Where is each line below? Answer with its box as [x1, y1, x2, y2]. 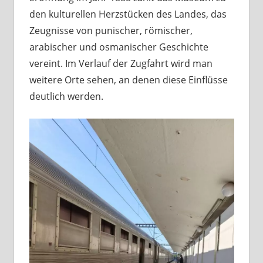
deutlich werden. [29, 89, 103, 103]
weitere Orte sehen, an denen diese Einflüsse [29, 73, 228, 86]
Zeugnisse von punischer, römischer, [29, 23, 193, 37]
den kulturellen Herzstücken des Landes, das [29, 7, 227, 21]
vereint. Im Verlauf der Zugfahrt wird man [29, 56, 213, 70]
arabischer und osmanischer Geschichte [29, 40, 208, 53]
